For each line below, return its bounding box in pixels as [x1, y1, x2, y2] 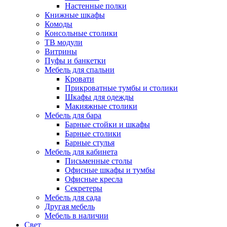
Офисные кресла [65, 175, 123, 183]
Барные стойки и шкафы [65, 120, 150, 129]
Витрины [45, 47, 77, 56]
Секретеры [65, 184, 102, 193]
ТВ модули [45, 38, 83, 47]
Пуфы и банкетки [45, 56, 106, 65]
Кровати [65, 74, 94, 83]
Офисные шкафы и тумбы [65, 166, 155, 174]
